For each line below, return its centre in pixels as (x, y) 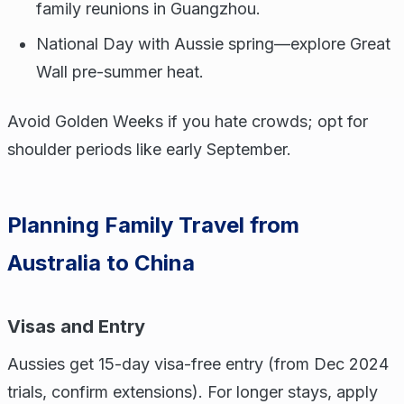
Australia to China (101, 263)
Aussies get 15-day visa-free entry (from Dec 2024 (198, 364)
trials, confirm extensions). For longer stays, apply (193, 392)
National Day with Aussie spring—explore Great (213, 44)
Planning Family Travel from (153, 225)
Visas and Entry (76, 326)
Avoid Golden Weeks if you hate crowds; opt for (188, 121)
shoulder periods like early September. (149, 149)
